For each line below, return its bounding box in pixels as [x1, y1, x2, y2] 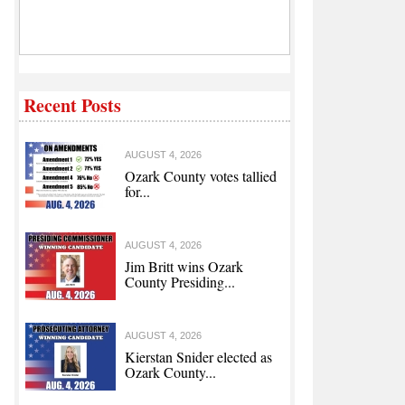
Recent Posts [24, 92, 121, 119]
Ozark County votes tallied [125, 166, 277, 186]
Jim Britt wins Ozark [125, 257, 243, 277]
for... [125, 182, 150, 202]
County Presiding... [125, 272, 235, 292]
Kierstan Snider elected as [125, 347, 272, 367]
